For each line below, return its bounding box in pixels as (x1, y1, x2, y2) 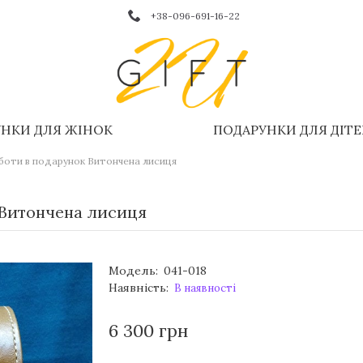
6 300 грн (109, 319, 189, 342)
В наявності (174, 281, 236, 295)
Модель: (109, 263, 158, 278)
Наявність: (109, 280, 169, 295)
